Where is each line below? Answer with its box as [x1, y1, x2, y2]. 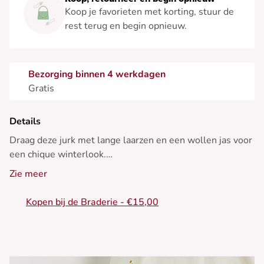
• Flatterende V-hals [9, 204, 97, 218]
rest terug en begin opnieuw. [65, 19, 187, 33]
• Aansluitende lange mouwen [9, 190, 139, 204]
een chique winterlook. [9, 148, 106, 161]
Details [9, 115, 41, 128]
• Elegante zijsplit [9, 233, 84, 246]
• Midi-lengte [9, 219, 67, 232]
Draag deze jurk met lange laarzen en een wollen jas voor [9, 134, 252, 147]
